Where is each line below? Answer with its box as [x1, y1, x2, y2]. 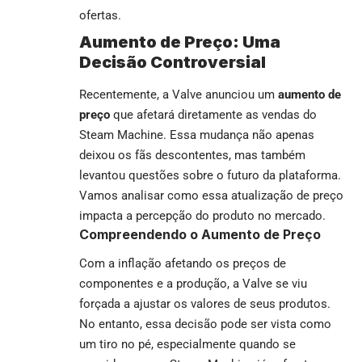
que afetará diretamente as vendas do [110, 107, 317, 122]
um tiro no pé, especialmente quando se [79, 337, 296, 352]
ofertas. [79, 8, 121, 23]
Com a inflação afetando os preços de [79, 256, 286, 271]
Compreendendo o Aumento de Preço [79, 225, 321, 242]
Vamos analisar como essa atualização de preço [79, 187, 343, 203]
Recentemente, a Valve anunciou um [79, 86, 278, 102]
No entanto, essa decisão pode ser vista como [79, 317, 331, 332]
